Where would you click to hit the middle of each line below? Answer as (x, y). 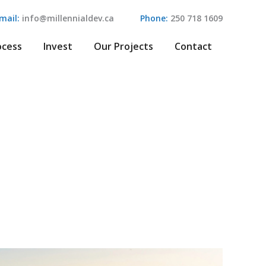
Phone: (154, 18)
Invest (58, 46)
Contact (194, 46)
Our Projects (124, 46)
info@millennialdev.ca (67, 18)
